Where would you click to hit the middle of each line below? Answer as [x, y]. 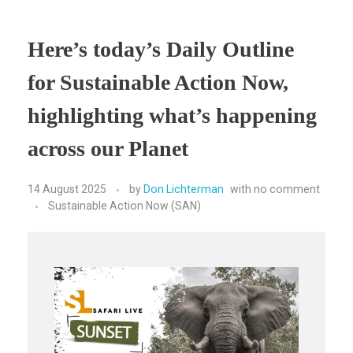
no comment [287, 190]
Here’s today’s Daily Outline [161, 49]
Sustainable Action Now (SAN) [124, 206]
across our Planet [108, 148]
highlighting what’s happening [172, 115]
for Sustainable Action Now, [158, 82]
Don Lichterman [184, 190]
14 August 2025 [67, 190]
